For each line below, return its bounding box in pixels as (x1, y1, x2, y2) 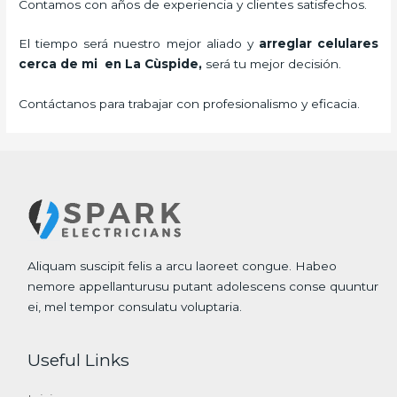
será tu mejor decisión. (206, 57, 346, 72)
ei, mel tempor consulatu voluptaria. (27, 300, 243, 315)
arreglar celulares (258, 36, 378, 51)
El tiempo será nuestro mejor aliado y (19, 36, 259, 51)
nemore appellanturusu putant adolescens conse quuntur (27, 279, 379, 294)
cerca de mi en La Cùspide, (19, 57, 206, 72)
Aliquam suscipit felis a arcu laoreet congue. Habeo (27, 259, 338, 274)
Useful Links (27, 349, 130, 371)
